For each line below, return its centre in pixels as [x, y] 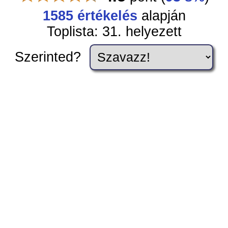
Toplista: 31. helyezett [114, 31]
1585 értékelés [90, 16]
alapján [161, 16]
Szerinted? [50, 57]
